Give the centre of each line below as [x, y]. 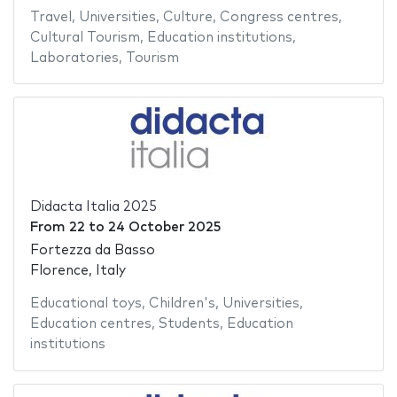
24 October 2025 [164, 227]
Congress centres [279, 17]
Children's [182, 304]
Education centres [90, 324]
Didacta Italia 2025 [93, 206]
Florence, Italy [78, 271]
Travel [51, 17]
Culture [187, 17]
